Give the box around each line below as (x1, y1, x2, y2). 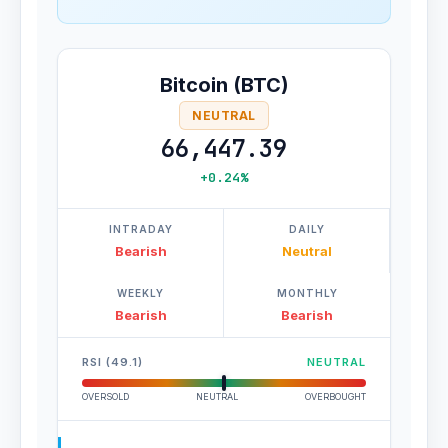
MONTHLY (276, 287, 338, 299)
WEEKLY (117, 287, 164, 299)
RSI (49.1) (82, 355, 143, 369)
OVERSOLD (82, 391, 129, 402)
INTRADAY (108, 223, 173, 235)
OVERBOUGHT (305, 391, 366, 402)
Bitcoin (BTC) (159, 73, 289, 97)
